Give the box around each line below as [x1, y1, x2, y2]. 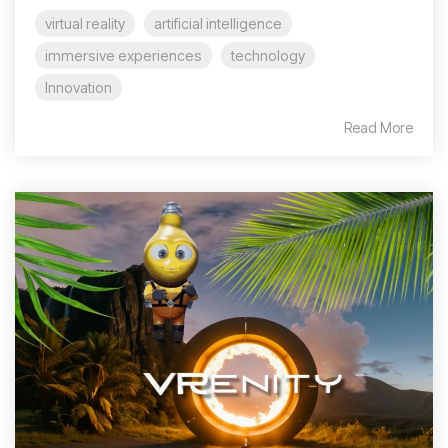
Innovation [45, 78, 112, 96]
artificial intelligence [154, 14, 282, 32]
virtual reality [45, 14, 125, 32]
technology [231, 46, 305, 64]
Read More [344, 118, 413, 136]
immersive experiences [45, 46, 202, 64]
